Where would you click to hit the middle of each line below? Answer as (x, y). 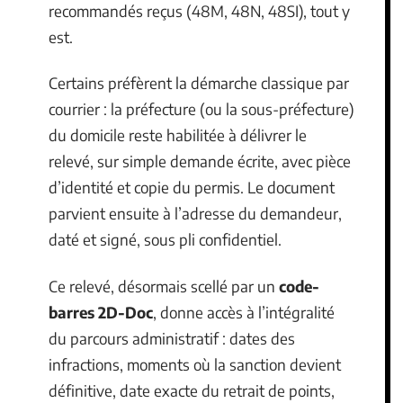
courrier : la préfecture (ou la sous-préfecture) (201, 109)
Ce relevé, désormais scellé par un (164, 286)
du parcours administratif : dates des (172, 338)
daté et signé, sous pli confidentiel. (165, 239)
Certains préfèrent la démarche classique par (199, 83)
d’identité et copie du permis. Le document (192, 187)
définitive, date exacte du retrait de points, (192, 390)
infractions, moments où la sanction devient (195, 364)
